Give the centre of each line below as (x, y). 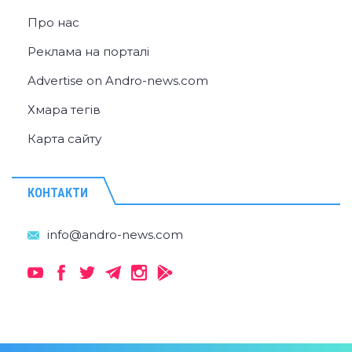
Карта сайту (64, 139)
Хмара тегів (64, 110)
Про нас (53, 23)
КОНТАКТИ (58, 193)
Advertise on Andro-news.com (118, 81)
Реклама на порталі (88, 52)
